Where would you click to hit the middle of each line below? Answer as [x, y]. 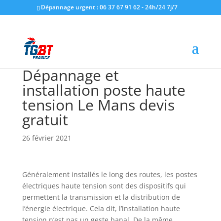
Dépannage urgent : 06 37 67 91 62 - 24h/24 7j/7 [110, 7]
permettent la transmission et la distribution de [101, 197]
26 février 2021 [47, 138]
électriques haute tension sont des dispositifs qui [104, 186]
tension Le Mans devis [98, 105]
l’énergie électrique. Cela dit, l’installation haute [101, 208]
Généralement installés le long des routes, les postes [110, 174]
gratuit [45, 120]
